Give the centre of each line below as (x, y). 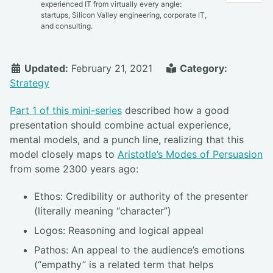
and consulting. (67, 26)
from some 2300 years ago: (74, 168)
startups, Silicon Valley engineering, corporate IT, (124, 15)
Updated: (45, 68)
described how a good (175, 110)
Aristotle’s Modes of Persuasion (190, 154)
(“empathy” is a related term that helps (124, 264)
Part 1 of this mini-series (66, 110)
